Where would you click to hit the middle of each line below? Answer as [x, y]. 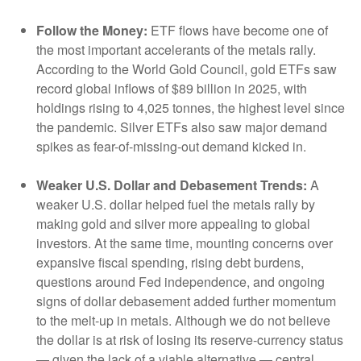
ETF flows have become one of [238, 31]
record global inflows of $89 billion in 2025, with [172, 89]
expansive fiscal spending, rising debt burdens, [170, 263]
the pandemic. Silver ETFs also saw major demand [182, 127]
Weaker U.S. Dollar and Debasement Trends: [172, 185]
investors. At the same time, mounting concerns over [185, 243]
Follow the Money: [92, 31]
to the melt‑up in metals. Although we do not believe [183, 321]
